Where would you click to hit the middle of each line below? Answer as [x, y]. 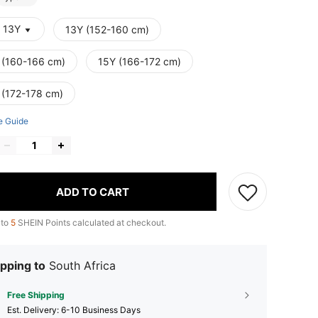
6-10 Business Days [101, 310]
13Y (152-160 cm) [107, 30]
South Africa [82, 266]
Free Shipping [36, 295]
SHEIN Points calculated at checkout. [91, 223]
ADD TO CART [93, 192]
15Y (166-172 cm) [139, 62]
